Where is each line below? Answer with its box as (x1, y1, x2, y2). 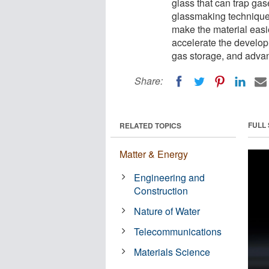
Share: (134, 74, 163, 88)
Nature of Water (134, 204, 201, 218)
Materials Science (134, 244, 211, 259)
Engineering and (134, 170, 205, 184)
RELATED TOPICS (119, 119, 181, 131)
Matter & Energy (119, 147, 188, 161)
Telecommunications (134, 224, 222, 238)
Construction (134, 183, 189, 198)
